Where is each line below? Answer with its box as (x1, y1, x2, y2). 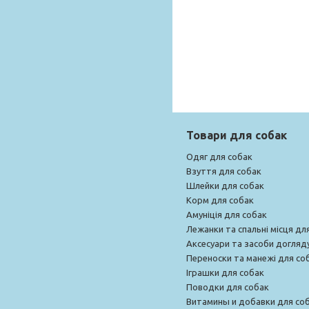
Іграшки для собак (186, 267, 264, 277)
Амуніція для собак (186, 209, 267, 219)
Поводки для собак (186, 281, 269, 292)
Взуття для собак (186, 166, 261, 176)
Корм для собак (186, 195, 254, 205)
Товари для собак (186, 128, 287, 141)
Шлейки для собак (186, 180, 264, 190)
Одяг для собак (186, 151, 252, 161)
